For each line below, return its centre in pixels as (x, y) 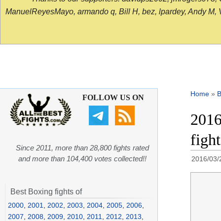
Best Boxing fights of (46, 192)
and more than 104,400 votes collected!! (82, 159)
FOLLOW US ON (113, 98)
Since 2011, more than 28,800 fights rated (82, 148)
